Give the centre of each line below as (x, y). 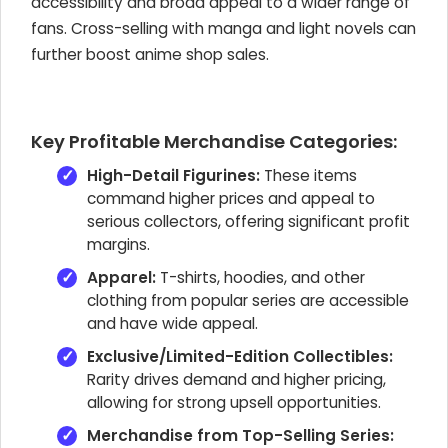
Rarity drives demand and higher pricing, (236, 379)
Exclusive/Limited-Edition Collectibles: (240, 356)
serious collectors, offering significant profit (248, 221)
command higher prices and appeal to (231, 198)
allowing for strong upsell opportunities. (234, 402)
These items (308, 175)
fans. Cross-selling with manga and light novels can (223, 28)
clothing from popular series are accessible (248, 300)
